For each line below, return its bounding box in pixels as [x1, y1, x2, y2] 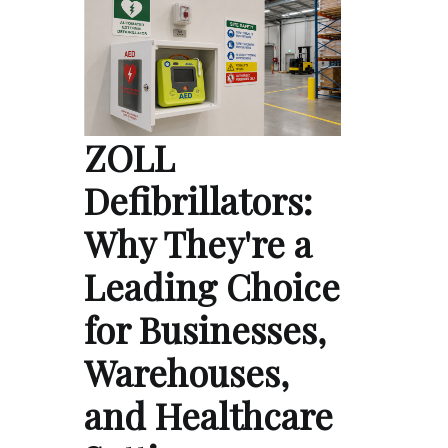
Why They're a [84, 219, 312, 268]
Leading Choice [84, 262, 340, 311]
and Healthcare [84, 391, 333, 440]
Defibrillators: [84, 176, 312, 225]
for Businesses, [84, 305, 326, 354]
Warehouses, [84, 348, 289, 397]
